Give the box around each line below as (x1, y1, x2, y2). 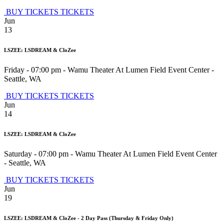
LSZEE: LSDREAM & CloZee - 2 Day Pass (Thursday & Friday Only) (4, 215, 173, 221)
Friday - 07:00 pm (4, 65, 61, 74)
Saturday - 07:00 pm (4, 149, 68, 158)
